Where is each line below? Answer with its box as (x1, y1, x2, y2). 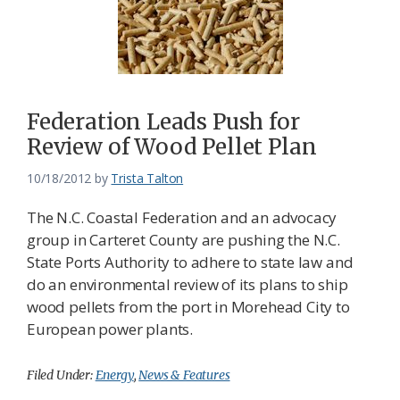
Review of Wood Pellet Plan (27, 133, 317, 162)
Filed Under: (27, 367, 96, 384)
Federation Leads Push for (27, 108, 300, 137)
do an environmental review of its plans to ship (27, 274, 348, 296)
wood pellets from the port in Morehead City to (27, 296, 350, 318)
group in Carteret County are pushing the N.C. (27, 229, 340, 251)
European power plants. (27, 319, 194, 340)
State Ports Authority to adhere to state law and (27, 252, 354, 273)
